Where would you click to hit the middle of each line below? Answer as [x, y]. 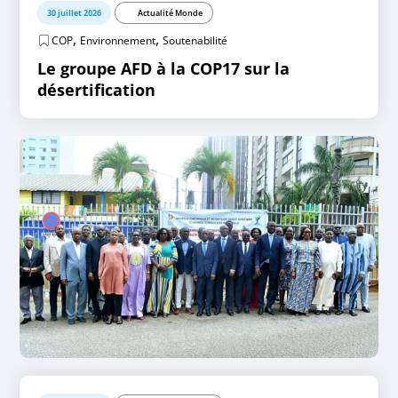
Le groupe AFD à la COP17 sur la [164, 68]
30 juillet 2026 [75, 13]
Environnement [118, 40]
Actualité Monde [171, 13]
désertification [97, 90]
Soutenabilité [195, 40]
